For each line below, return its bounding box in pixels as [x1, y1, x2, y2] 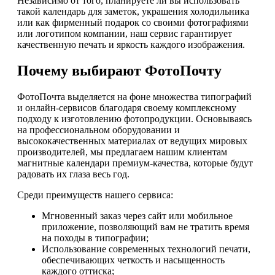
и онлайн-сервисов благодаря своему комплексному [17, 103, 236, 114]
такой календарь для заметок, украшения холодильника [17, 6, 249, 17]
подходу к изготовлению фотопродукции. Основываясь [17, 114, 252, 125]
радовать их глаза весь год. [17, 169, 130, 180]
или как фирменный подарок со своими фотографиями [17, 17, 249, 28]
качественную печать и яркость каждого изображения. [17, 39, 245, 50]
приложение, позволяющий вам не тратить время [42, 222, 249, 233]
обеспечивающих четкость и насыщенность [42, 255, 225, 266]
